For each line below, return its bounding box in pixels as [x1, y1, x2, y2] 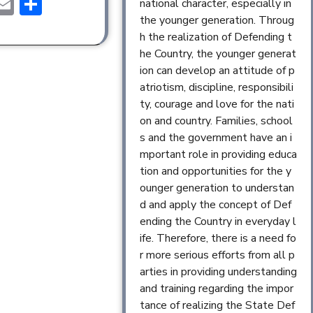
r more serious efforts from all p [139, 247, 295, 263]
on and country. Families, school [139, 113, 293, 129]
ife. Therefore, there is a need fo [139, 231, 296, 247]
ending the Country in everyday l [139, 214, 296, 230]
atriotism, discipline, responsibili [139, 80, 293, 96]
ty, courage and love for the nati [139, 96, 294, 112]
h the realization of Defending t [139, 29, 292, 45]
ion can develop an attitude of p [139, 63, 295, 79]
